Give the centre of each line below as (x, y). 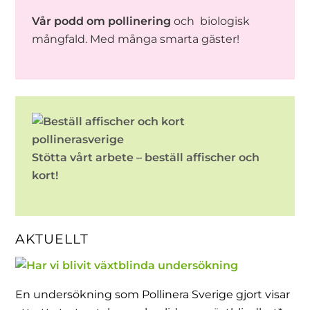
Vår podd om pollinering (102, 21)
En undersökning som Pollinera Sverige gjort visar (153, 294)
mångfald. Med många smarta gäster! (136, 39)
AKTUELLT (52, 239)
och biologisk (211, 21)
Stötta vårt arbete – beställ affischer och (146, 157)
